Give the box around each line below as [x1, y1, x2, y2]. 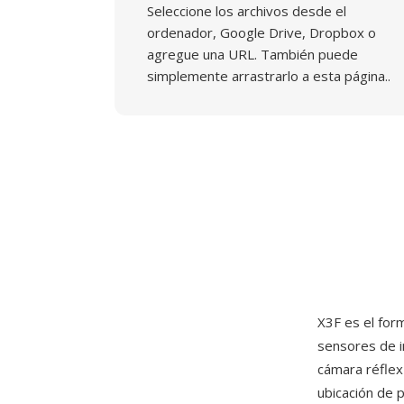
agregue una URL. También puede [147, 45, 358, 63]
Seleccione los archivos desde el [147, 2, 346, 20]
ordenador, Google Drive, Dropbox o [147, 23, 376, 41]
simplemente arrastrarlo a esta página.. [147, 67, 390, 85]
